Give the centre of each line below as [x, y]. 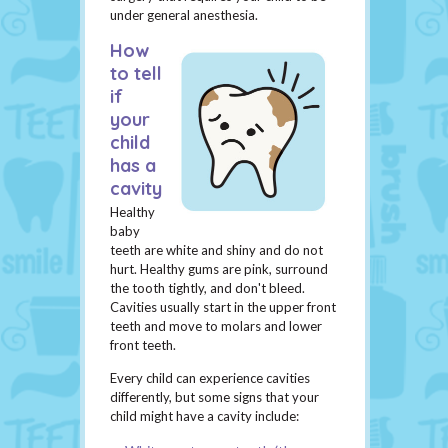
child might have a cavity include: [204, 416]
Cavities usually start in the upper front [223, 307]
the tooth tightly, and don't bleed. [207, 288]
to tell [136, 74]
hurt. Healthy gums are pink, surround [219, 269]
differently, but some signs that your [214, 397]
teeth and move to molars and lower [216, 326]
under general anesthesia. [184, 15]
